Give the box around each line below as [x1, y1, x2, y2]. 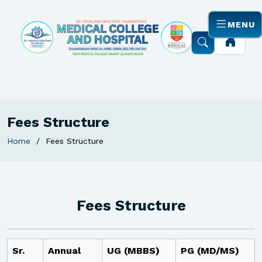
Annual [48, 245, 81, 256]
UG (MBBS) [107, 245, 160, 256]
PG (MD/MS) [181, 245, 239, 256]
